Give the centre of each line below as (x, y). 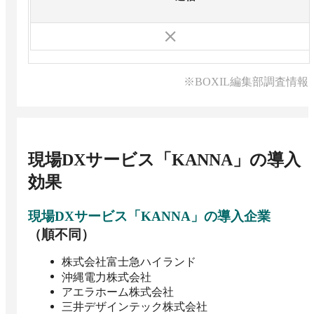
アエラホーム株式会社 (118, 292)
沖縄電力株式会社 (107, 277)
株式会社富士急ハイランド (129, 262)
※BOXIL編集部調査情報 (246, 82)
